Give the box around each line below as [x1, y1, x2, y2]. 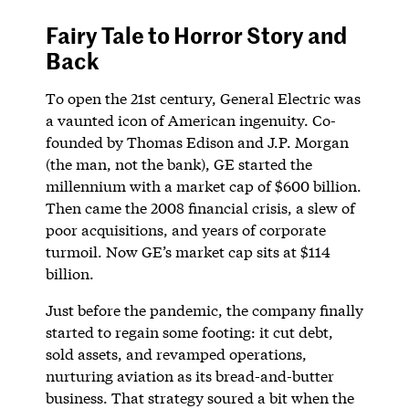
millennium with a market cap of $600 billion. [45, 175, 362, 195]
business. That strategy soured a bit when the [45, 387, 354, 407]
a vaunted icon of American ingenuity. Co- [45, 110, 336, 130]
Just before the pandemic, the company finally [45, 299, 363, 320]
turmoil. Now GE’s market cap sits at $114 [45, 241, 330, 261]
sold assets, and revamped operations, [45, 343, 307, 363]
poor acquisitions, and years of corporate [45, 219, 326, 239]
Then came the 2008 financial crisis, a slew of [45, 197, 355, 217]
